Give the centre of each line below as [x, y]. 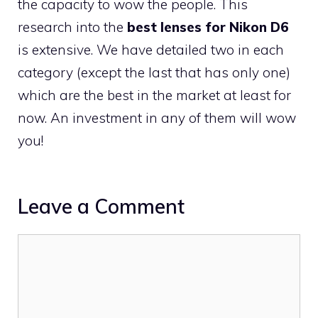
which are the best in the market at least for [154, 95]
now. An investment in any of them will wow [157, 118]
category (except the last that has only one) [154, 73]
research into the [72, 27]
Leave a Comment [101, 207]
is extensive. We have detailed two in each [151, 50]
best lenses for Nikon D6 [208, 27]
